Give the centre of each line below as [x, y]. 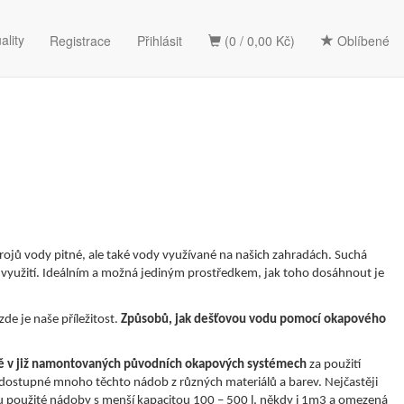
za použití [334, 365]
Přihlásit [160, 41]
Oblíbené [362, 41]
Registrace [80, 41]
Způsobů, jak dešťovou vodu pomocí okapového [253, 319]
